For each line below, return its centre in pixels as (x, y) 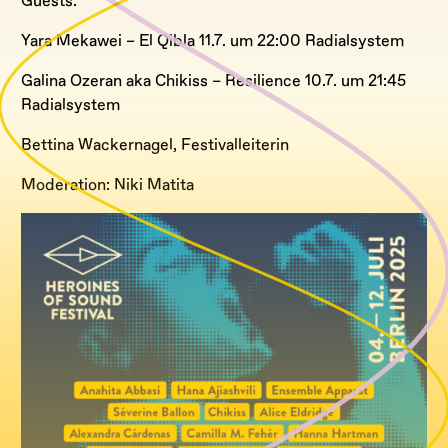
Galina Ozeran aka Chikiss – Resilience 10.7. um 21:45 (213, 80)
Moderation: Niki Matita (107, 184)
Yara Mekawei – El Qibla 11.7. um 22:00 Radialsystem (212, 40)
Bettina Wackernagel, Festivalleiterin (155, 144)
